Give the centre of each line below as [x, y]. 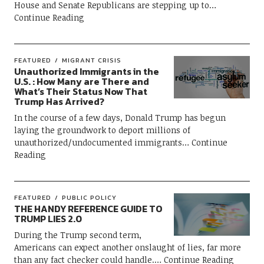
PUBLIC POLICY [89, 197]
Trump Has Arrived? [59, 101]
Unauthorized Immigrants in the [86, 71]
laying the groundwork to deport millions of [102, 130]
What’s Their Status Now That [80, 91]
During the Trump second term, [77, 235]
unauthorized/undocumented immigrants [98, 142]
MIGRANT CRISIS [91, 60]
